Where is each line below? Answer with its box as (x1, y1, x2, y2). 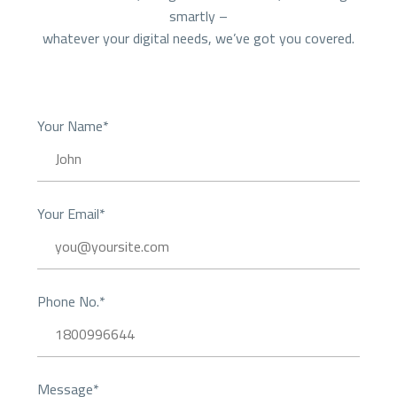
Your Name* (37, 112, 109, 139)
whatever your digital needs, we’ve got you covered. (43, 25, 354, 52)
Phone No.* (37, 287, 105, 315)
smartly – (169, 3, 228, 30)
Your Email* (37, 199, 105, 227)
